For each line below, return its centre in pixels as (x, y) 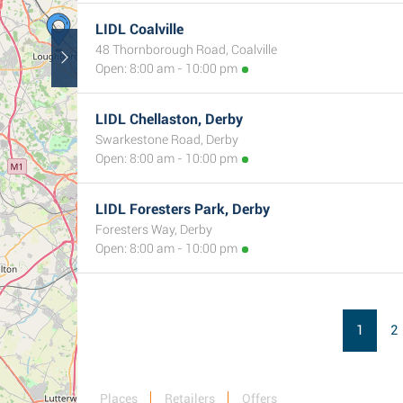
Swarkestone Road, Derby (167, 139)
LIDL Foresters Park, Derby (183, 209)
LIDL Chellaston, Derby (169, 119)
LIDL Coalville (139, 29)
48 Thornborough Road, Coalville (186, 49)
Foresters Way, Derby (154, 229)
